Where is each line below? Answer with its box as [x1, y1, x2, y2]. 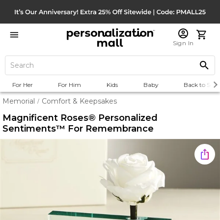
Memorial [2, 97, 35, 106]
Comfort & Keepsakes [42, 97, 117, 106]
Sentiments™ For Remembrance [2, 123, 154, 134]
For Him [58, 81, 82, 88]
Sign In [172, 39, 194, 47]
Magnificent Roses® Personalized [2, 112, 158, 123]
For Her [12, 81, 33, 88]
